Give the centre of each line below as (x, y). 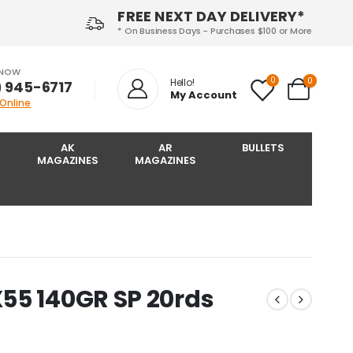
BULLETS (263, 148)
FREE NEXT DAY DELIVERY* (212, 16)
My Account (203, 95)
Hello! (182, 82)
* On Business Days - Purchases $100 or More (215, 31)
